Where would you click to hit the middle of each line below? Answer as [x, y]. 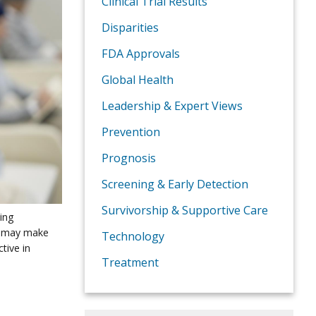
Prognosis [129, 158]
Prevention [131, 132]
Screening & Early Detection [175, 184]
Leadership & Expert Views [172, 106]
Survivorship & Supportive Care [185, 211]
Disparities [130, 28]
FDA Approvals [141, 54]
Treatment [130, 263]
